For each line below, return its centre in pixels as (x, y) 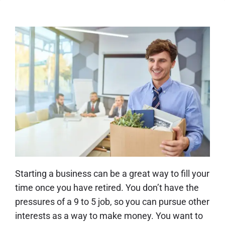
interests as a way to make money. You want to (109, 216)
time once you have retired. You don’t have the (107, 188)
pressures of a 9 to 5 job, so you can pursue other (112, 202)
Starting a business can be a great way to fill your (112, 174)
